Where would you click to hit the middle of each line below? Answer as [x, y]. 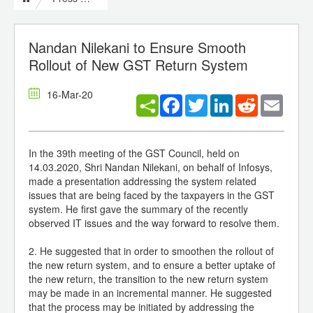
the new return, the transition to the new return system [148, 279]
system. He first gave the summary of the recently [138, 209]
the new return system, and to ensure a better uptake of [152, 265]
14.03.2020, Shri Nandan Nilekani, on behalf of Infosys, [151, 167]
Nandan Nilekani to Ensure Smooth [137, 48]
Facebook [204, 100]
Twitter [222, 100]
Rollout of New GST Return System [138, 65]
